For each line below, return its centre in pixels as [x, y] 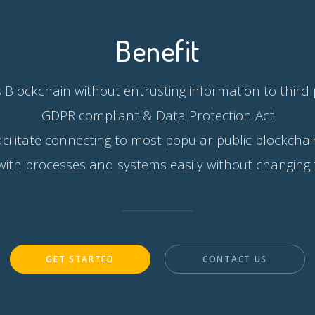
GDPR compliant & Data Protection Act [157, 115]
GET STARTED [80, 259]
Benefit [157, 51]
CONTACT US [235, 259]
